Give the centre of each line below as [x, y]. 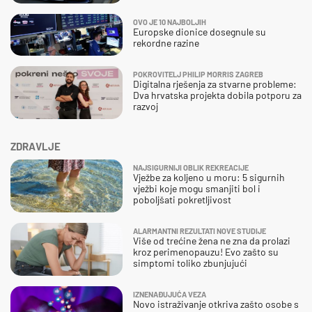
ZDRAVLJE [36, 146]
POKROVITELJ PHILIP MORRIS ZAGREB [198, 74]
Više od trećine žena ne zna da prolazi [212, 240]
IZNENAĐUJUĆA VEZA [170, 294]
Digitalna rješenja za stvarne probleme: [215, 84]
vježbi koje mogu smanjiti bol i [197, 188]
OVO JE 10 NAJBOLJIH [170, 22]
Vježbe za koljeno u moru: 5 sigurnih [209, 177]
